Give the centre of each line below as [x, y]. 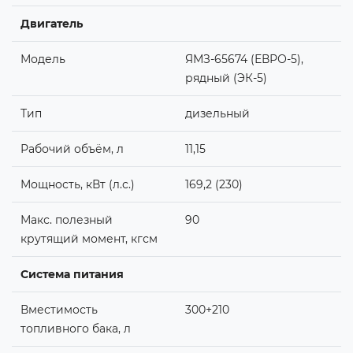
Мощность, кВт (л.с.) [77, 184]
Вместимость [59, 309]
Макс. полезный [66, 219]
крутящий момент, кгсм [89, 238]
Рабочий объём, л [72, 149]
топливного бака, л [75, 328]
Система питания [72, 274]
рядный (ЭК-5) [226, 78]
